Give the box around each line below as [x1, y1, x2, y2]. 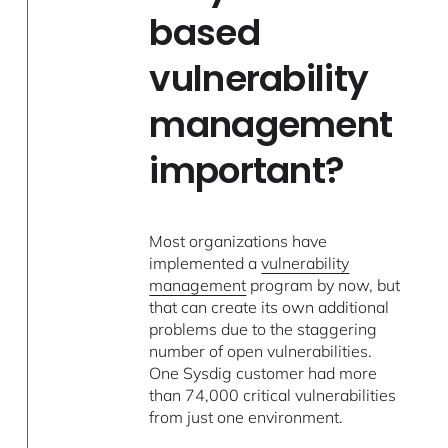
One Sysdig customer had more [149, 363, 378, 384]
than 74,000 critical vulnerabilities [149, 385, 397, 406]
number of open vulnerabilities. [149, 341, 373, 362]
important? [149, 145, 345, 197]
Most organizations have [149, 231, 328, 252]
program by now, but [246, 275, 401, 296]
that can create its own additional [149, 297, 390, 318]
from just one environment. [149, 407, 344, 428]
